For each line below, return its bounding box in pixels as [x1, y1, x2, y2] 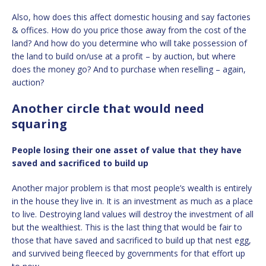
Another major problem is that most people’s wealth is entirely [12, 182, 252, 194]
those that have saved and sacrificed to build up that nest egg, [12, 234, 251, 246]
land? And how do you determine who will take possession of [12, 37, 247, 49]
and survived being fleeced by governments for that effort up [12, 247, 245, 259]
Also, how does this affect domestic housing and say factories [12, 11, 251, 23]
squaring [12, 115, 67, 132]
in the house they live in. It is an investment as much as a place [12, 195, 253, 207]
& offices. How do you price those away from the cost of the [12, 24, 246, 36]
